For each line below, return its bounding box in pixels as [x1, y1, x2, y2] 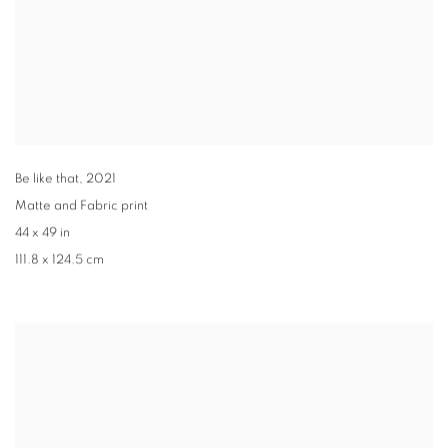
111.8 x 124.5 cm [15, 254, 104, 268]
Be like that [15, 173, 79, 187]
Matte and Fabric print [15, 200, 148, 214]
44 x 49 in [15, 227, 70, 241]
